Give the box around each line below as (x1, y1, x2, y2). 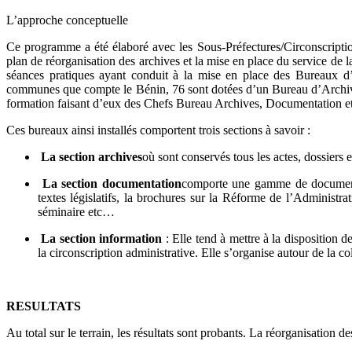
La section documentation (42, 177, 181, 191)
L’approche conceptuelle (6, 13, 128, 27)
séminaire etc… (38, 205, 115, 219)
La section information (41, 232, 163, 246)
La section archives (41, 150, 142, 164)
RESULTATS (6, 299, 81, 313)
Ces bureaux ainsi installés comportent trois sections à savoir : (6, 123, 310, 137)
